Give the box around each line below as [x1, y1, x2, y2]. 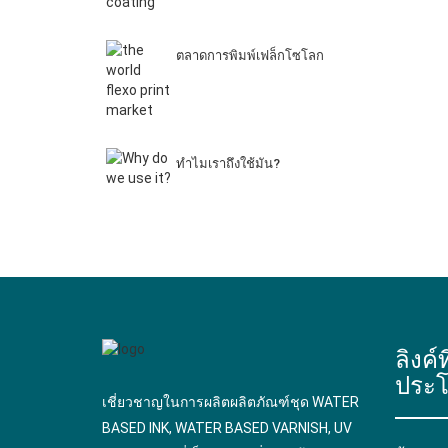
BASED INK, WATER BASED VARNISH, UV [102, 419, 352, 436]
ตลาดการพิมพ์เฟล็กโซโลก [175, 48, 324, 64]
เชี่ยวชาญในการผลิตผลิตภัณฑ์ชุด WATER [102, 393, 359, 410]
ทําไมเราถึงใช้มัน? [175, 156, 280, 172]
